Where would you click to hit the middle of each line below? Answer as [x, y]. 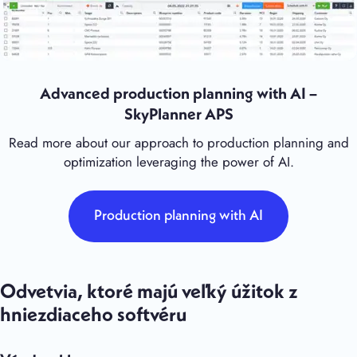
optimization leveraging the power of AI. [178, 161]
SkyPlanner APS [178, 115]
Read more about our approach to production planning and [178, 142]
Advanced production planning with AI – [178, 94]
